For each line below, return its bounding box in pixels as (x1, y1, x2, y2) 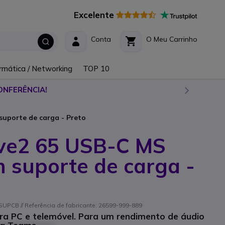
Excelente (74, 10, 114, 21)
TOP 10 (82, 63, 109, 73)
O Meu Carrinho (146, 35, 197, 44)
